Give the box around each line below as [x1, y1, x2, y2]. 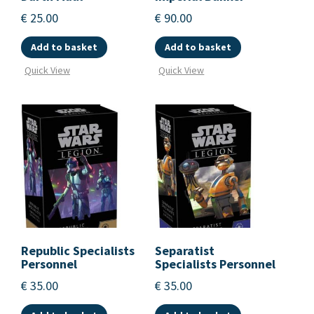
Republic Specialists [21, 243, 135, 259]
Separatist [155, 243, 215, 259]
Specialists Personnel [155, 256, 276, 273]
